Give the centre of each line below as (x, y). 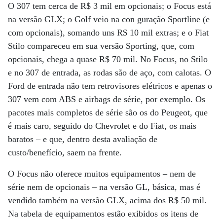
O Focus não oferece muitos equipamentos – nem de (102, 173)
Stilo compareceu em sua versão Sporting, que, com (101, 46)
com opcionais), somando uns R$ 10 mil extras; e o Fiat (108, 32)
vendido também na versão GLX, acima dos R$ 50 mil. (107, 200)
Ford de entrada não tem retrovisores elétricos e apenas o (110, 86)
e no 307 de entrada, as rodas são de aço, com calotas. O (110, 72)
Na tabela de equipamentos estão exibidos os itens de (103, 213)
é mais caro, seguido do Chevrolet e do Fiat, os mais (102, 126)
